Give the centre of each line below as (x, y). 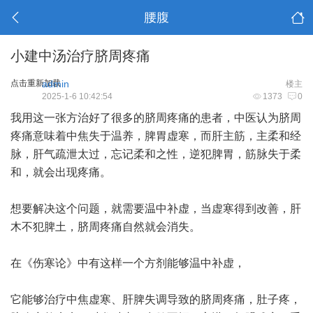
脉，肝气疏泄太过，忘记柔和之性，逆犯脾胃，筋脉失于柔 (156, 154)
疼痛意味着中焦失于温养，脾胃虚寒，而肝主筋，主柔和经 (156, 136)
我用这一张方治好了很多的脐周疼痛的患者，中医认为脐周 (156, 118)
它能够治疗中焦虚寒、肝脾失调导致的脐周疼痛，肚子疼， (156, 299)
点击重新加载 (36, 83)
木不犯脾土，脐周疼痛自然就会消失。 (105, 227)
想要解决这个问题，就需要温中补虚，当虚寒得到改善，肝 (156, 209)
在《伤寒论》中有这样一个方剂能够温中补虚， (128, 263)
